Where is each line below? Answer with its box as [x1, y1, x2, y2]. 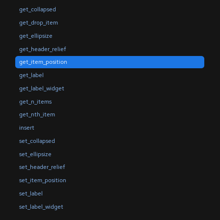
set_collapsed [19, 137, 55, 145]
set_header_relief [19, 163, 65, 171]
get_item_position [19, 58, 67, 66]
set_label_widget [19, 202, 63, 211]
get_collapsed [19, 5, 56, 14]
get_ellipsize [19, 31, 53, 40]
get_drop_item [19, 19, 58, 27]
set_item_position [19, 176, 66, 185]
